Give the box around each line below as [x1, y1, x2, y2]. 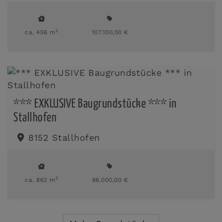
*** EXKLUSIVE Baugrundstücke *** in [13, 98, 177, 110]
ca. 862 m [25, 176, 55, 183]
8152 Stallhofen [28, 132, 100, 143]
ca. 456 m [25, 29, 55, 36]
